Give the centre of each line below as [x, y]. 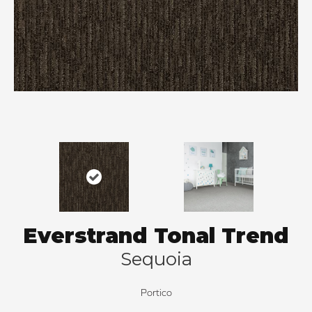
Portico [156, 293]
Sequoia [156, 259]
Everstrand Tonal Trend [156, 236]
